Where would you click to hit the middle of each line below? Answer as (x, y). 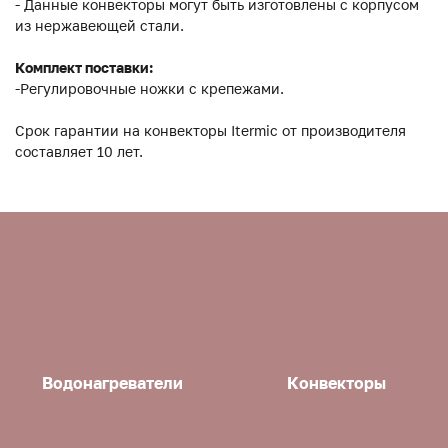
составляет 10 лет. (79, 152)
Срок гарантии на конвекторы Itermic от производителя (210, 131)
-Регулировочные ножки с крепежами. (149, 89)
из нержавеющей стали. (99, 26)
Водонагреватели (112, 382)
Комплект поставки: (84, 68)
